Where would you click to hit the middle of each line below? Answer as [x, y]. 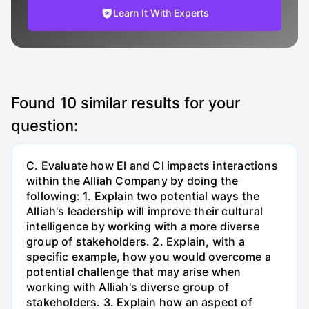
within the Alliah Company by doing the [132, 181]
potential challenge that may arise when [134, 272]
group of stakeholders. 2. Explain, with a [136, 242]
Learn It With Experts [161, 13]
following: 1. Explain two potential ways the [143, 196]
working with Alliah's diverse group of [128, 287]
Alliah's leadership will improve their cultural [144, 211]
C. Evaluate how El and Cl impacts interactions [152, 166]
